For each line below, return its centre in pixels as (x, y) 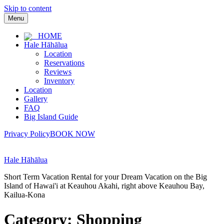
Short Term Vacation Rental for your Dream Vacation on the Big (105, 177)
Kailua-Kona (24, 195)
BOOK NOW (72, 134)
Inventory (59, 81)
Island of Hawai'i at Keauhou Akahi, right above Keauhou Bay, (104, 186)
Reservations (64, 63)
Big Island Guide (51, 117)
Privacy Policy (27, 134)
